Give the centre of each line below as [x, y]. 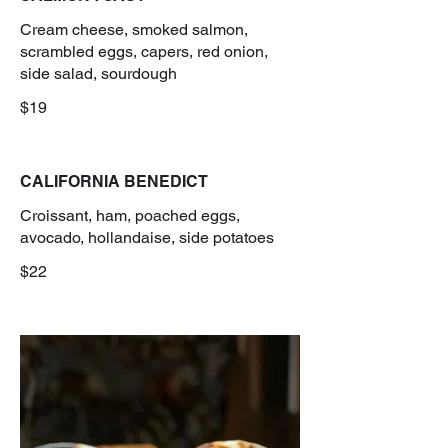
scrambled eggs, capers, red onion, [144, 51]
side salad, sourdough [98, 73]
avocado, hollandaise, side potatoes [147, 237]
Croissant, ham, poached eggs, [130, 215]
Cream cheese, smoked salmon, [134, 29]
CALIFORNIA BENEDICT [114, 181]
